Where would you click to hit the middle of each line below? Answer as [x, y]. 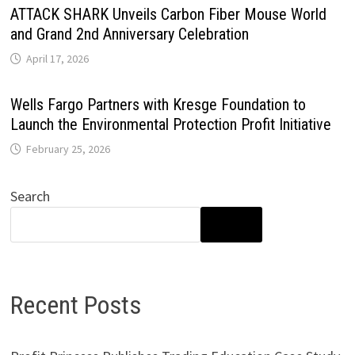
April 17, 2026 [57, 59]
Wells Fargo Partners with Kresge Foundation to [158, 105]
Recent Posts [75, 305]
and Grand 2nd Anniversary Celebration [129, 34]
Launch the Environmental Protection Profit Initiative [170, 125]
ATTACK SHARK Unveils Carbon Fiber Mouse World [168, 15]
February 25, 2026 [68, 149]
